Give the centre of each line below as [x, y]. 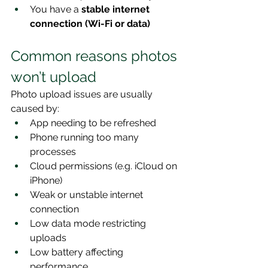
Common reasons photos [96, 56]
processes [53, 152]
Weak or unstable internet [88, 195]
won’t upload [54, 77]
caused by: [35, 109]
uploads [48, 238]
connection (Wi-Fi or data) [90, 24]
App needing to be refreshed [93, 123]
